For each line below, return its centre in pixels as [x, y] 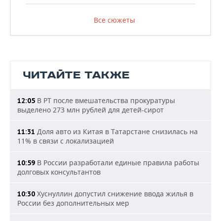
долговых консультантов [59, 172]
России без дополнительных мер [73, 203]
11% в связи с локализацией [66, 141]
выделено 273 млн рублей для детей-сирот [91, 110]
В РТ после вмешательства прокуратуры [105, 100]
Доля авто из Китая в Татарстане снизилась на [116, 131]
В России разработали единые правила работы [117, 163]
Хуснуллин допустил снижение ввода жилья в [114, 194]
